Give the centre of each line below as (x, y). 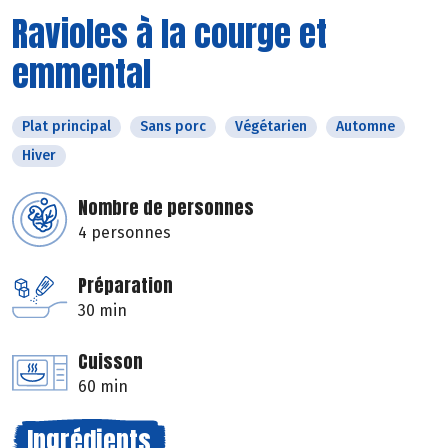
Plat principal (66, 126)
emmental (81, 73)
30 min (102, 310)
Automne (365, 126)
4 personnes (124, 232)
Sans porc (173, 126)
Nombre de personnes (166, 207)
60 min (103, 386)
